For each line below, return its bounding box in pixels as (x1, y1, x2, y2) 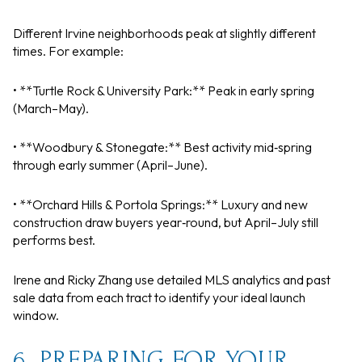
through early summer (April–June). (13, 157, 208, 174)
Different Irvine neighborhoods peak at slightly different (13, 25, 316, 42)
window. (13, 306, 59, 323)
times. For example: (13, 43, 124, 60)
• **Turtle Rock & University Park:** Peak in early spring (13, 82, 314, 99)
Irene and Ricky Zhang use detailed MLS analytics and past (13, 271, 330, 288)
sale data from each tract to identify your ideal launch (13, 288, 305, 305)
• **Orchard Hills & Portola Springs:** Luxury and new (13, 196, 308, 213)
